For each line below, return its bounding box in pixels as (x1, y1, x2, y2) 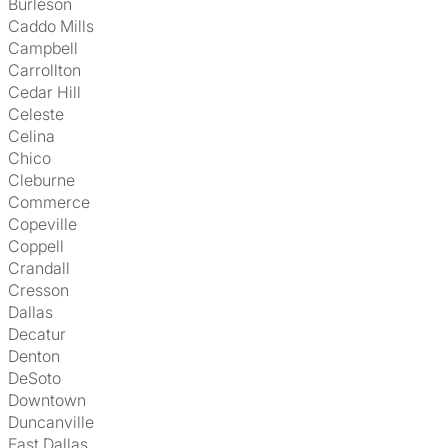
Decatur (19, 324, 66, 344)
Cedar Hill (20, 82, 81, 102)
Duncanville (19, 412, 94, 432)
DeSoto (19, 368, 61, 388)
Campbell (20, 38, 78, 58)
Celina (20, 126, 55, 146)
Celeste (20, 104, 64, 124)
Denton (19, 346, 60, 366)
